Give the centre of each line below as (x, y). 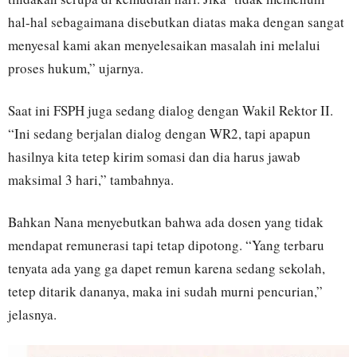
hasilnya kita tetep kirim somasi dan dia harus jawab (154, 157)
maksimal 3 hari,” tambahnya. (91, 180)
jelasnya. (32, 315)
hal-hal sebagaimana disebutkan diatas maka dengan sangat (176, 22)
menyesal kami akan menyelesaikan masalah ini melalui (164, 45)
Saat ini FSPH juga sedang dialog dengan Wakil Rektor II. (171, 111)
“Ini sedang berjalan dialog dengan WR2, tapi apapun (159, 134)
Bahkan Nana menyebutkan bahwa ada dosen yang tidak (166, 222)
